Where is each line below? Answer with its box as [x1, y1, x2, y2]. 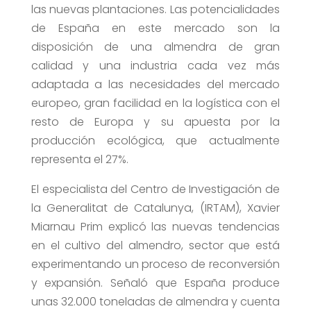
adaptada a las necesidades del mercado [31, 76, 280, 93]
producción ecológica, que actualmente [31, 133, 280, 149]
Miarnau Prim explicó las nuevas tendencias [31, 219, 280, 235]
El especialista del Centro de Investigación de [31, 181, 280, 198]
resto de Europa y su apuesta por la [31, 114, 280, 131]
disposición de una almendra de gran [31, 39, 280, 56]
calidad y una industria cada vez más [31, 58, 280, 74]
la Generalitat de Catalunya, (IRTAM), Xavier [31, 200, 280, 217]
